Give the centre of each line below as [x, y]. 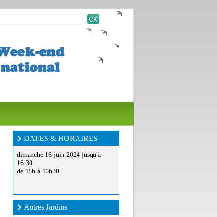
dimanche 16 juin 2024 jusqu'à [59, 155]
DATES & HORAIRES [61, 138]
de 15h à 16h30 [38, 171]
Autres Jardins [46, 207]
